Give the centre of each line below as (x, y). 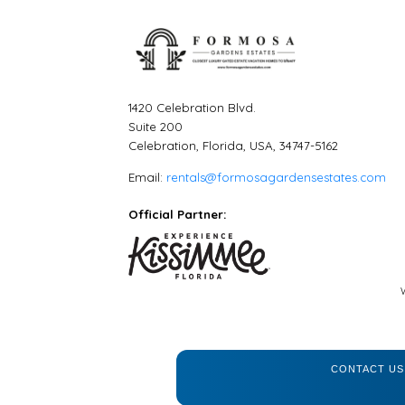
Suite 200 (155, 126)
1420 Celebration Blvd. (192, 107)
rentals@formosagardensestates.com (276, 177)
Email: (147, 177)
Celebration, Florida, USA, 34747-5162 (233, 145)
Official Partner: (178, 214)
